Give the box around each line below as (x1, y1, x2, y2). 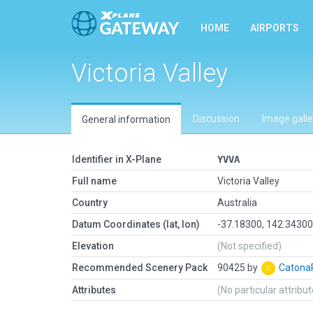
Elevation (72, 240, 114, 252)
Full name (72, 175, 117, 187)
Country (72, 197, 108, 208)
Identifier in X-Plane (72, 154, 161, 165)
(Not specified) (217, 240, 282, 252)
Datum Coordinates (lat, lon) (72, 219, 200, 230)
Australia (217, 197, 257, 208)
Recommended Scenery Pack (72, 262, 208, 273)
